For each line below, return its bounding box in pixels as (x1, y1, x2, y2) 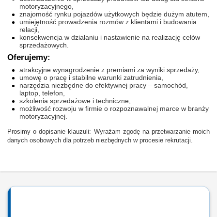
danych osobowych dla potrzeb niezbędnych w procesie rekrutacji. (7, 137, 193, 144)
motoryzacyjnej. (19, 112, 67, 120)
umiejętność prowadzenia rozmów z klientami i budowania (19, 18, 197, 26)
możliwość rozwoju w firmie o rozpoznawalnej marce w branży (19, 105, 209, 112)
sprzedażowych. (19, 41, 69, 49)
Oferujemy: (7, 53, 50, 62)
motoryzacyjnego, (19, 2, 74, 10)
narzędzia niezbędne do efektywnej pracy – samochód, (19, 81, 188, 89)
